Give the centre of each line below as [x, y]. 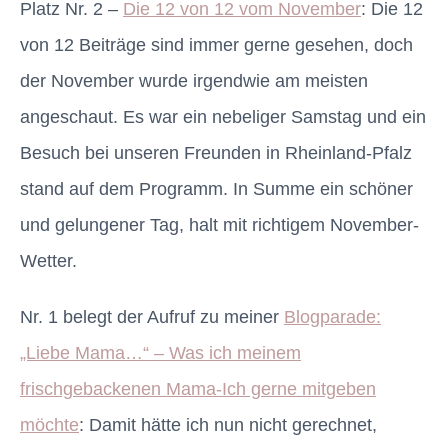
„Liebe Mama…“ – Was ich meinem [160, 353]
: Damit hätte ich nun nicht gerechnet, [228, 425]
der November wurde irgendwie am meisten [194, 81]
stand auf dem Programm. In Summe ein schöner [216, 189]
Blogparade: [332, 317]
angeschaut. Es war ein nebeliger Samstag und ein [223, 117]
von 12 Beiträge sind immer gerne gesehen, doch [216, 45]
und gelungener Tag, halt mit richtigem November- [219, 225]
